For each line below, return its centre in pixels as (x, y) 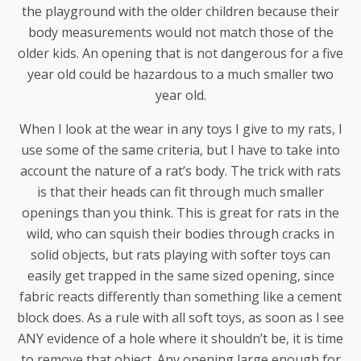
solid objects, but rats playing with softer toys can (180, 255)
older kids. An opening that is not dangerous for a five (180, 53)
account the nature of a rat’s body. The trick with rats (180, 171)
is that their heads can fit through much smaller (180, 192)
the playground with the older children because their (180, 11)
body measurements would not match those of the (180, 32)
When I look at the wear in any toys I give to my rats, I (180, 129)
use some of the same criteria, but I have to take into (180, 150)
